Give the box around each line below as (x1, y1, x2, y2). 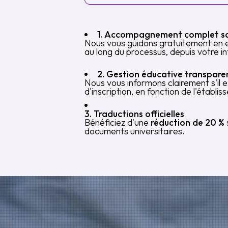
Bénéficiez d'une (84, 117, 151, 128)
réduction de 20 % (151, 117, 224, 128)
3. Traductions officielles (84, 108, 184, 120)
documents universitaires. (84, 125, 185, 137)
